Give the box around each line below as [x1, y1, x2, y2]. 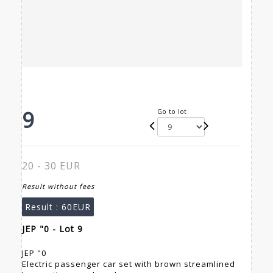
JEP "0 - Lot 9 [22, 223, 83, 235]
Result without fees [22, 182, 94, 191]
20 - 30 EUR [22, 159, 80, 173]
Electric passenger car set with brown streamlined [22, 258, 235, 270]
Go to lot [157, 107, 187, 116]
